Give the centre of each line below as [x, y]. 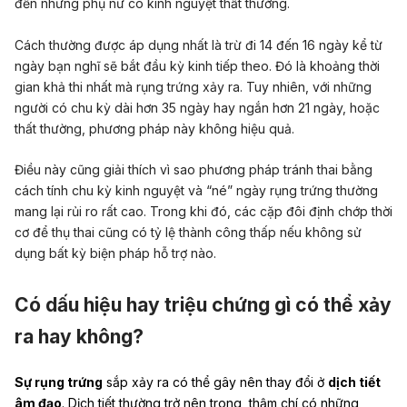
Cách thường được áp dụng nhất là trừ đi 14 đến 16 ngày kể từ [199, 45]
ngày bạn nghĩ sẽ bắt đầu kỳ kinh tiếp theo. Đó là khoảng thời [197, 65]
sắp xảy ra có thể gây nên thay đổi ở [215, 382]
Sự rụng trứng [59, 382]
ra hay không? [79, 337]
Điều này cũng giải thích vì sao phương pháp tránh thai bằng [194, 170]
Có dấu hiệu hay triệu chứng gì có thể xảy [203, 305]
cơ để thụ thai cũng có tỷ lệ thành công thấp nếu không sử [188, 233]
